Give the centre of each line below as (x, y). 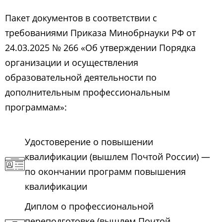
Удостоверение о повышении (89, 141)
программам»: (36, 107)
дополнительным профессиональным (87, 92)
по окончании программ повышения (105, 171)
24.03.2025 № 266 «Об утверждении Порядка (100, 47)
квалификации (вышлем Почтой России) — (117, 156)
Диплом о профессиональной (89, 206)
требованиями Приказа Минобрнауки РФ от (100, 32)
